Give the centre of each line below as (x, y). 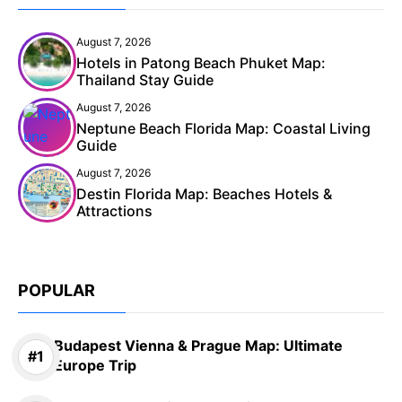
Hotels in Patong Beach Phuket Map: (201, 62)
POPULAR (57, 290)
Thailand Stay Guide (145, 79)
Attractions (114, 210)
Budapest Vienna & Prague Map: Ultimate (198, 345)
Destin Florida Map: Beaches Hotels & (204, 193)
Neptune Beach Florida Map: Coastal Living (223, 128)
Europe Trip (95, 365)
